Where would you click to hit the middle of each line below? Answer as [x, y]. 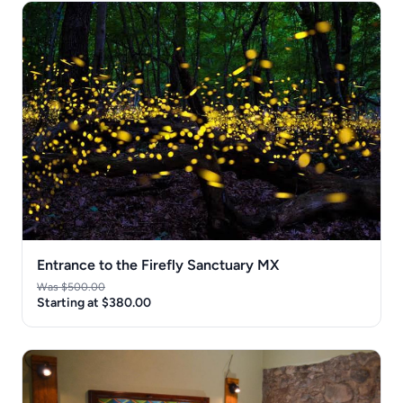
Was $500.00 [71, 287]
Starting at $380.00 [94, 302]
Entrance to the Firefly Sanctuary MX [158, 264]
